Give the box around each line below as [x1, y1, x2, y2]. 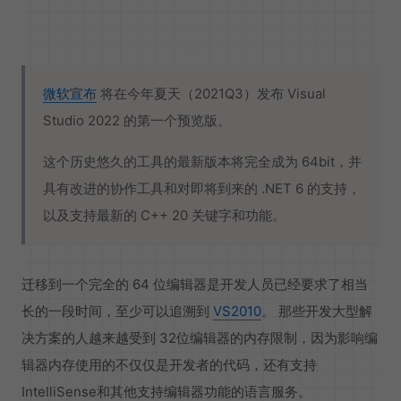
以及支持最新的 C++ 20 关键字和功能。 [43, 207, 286, 225]
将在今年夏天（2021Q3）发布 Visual [97, 85, 326, 103]
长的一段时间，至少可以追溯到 [21, 303, 213, 320]
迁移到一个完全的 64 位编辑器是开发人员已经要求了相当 [21, 276, 368, 294]
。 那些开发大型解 [261, 303, 372, 320]
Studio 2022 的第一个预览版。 [43, 112, 235, 130]
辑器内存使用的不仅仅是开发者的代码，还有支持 [21, 356, 317, 374]
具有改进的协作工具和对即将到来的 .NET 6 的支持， [43, 180, 361, 198]
